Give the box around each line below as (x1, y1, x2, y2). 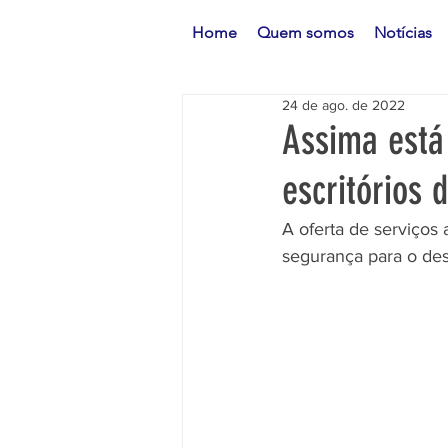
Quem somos (257, 23, 354, 42)
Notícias (374, 23, 432, 42)
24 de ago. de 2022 (282, 97, 405, 113)
